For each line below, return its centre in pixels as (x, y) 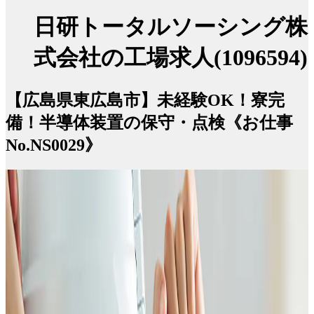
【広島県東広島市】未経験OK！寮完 (145, 100)
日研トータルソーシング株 (171, 27)
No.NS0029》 (54, 145)
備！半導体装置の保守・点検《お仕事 (149, 122)
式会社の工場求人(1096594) (171, 58)
